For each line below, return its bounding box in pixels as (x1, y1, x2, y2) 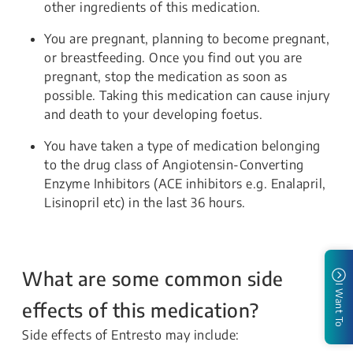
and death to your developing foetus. (44, 106, 262, 122)
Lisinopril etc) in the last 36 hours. (44, 195, 246, 210)
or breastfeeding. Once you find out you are (44, 50, 303, 65)
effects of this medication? (22, 298, 259, 321)
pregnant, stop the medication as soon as (44, 69, 287, 84)
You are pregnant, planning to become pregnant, (44, 31, 329, 46)
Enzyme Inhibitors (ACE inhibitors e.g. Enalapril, (44, 176, 326, 191)
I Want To (333, 283, 345, 328)
